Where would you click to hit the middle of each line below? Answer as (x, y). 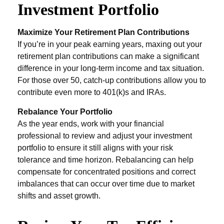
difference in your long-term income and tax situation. (111, 68)
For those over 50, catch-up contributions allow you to (112, 80)
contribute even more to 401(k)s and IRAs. (92, 92)
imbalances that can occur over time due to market (106, 184)
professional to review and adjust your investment (105, 136)
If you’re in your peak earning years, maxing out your (110, 44)
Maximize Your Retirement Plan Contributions (103, 32)
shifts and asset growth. (59, 196)
